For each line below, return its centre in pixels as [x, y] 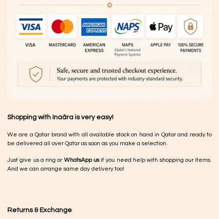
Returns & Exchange [40, 210]
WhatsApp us [81, 160]
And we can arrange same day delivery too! [66, 169]
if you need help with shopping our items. [155, 160]
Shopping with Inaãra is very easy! [60, 117]
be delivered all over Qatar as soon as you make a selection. [88, 143]
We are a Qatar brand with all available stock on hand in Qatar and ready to [109, 134]
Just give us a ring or [35, 160]
